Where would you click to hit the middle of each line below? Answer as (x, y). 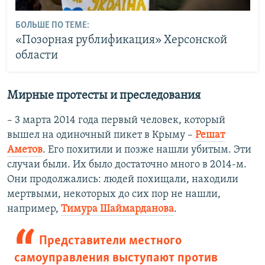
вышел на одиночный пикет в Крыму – (101, 135)
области (36, 56)
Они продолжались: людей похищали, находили (123, 179)
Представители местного (110, 241)
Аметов (25, 150)
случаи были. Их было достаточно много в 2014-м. (127, 164)
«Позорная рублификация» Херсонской (121, 41)
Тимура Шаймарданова (117, 209)
